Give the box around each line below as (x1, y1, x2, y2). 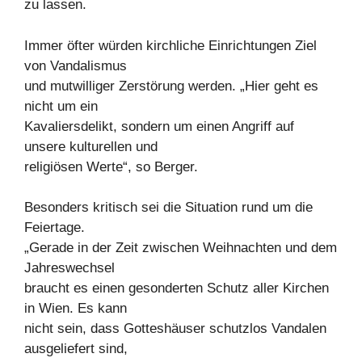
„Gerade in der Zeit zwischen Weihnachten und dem (24, 240, 337, 255)
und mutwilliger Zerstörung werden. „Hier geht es (24, 78, 318, 94)
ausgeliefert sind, (24, 341, 128, 356)
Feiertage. (24, 220, 85, 235)
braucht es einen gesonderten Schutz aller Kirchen (24, 280, 329, 296)
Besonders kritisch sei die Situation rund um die (24, 200, 313, 215)
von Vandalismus (24, 57, 127, 74)
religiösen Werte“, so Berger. (24, 158, 198, 175)
